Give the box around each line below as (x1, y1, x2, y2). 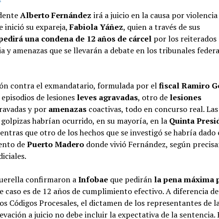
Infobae (78, 174, 109, 185)
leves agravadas (77, 92, 138, 103)
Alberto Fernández (20, 10, 92, 21)
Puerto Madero (27, 139, 87, 150)
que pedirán (108, 174, 154, 185)
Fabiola (69, 22, 98, 32)
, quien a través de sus (123, 22, 200, 32)
